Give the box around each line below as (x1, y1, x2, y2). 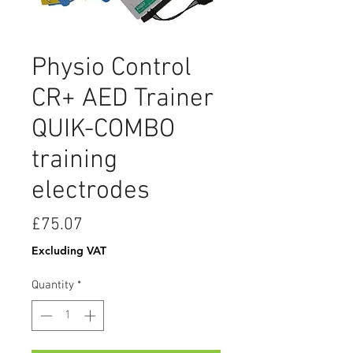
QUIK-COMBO (32, 114, 175, 146)
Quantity (32, 278, 74, 292)
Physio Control (32, 53, 191, 84)
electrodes (32, 176, 150, 207)
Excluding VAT (32, 243, 106, 258)
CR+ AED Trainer (32, 84, 214, 115)
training (32, 145, 117, 176)
